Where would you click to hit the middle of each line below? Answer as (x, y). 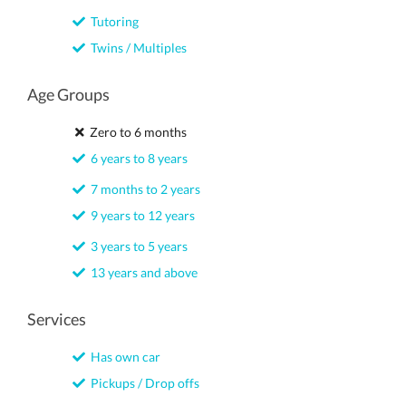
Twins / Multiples (136, 48)
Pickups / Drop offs (142, 383)
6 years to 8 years (136, 158)
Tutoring (112, 21)
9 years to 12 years (140, 215)
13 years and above (141, 272)
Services (57, 319)
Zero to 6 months (135, 132)
